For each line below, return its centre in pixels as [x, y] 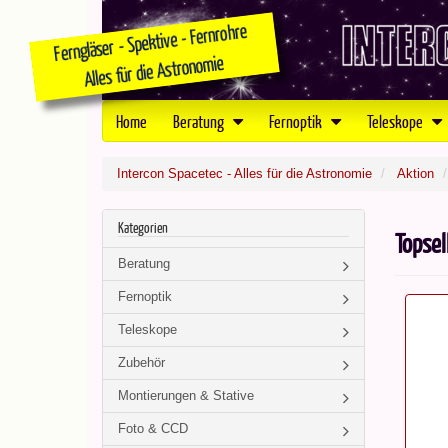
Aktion [415, 173]
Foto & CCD [153, 428]
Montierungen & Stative [186, 395]
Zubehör [141, 362]
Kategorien [143, 227]
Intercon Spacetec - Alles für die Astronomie [244, 173]
